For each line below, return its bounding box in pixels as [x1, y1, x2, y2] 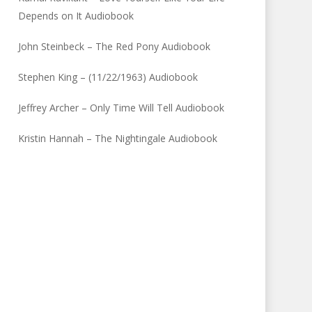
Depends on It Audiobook [18, 9, 134, 22]
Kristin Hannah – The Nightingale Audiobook [18, 132, 218, 145]
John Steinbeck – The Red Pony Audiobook [18, 40, 211, 53]
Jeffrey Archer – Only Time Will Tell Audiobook [18, 101, 225, 114]
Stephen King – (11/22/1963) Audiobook [18, 70, 198, 84]
